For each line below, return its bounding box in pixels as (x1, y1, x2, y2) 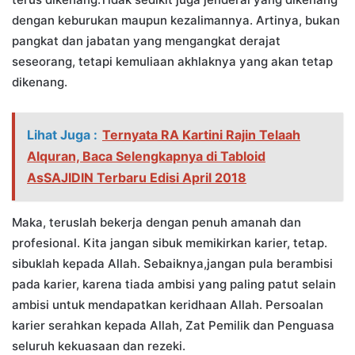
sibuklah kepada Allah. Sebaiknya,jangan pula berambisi (12, 256, 333, 272)
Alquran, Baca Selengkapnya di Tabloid (27, 148, 265, 165)
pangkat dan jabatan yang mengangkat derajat (12, 33, 281, 49)
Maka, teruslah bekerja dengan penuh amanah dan (12, 215, 301, 231)
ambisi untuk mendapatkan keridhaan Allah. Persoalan (12, 297, 323, 313)
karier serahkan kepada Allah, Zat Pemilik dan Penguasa (12, 318, 334, 334)
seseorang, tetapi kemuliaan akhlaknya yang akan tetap (12, 54, 333, 70)
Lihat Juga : (27, 127, 97, 143)
